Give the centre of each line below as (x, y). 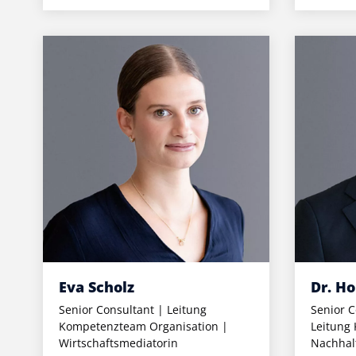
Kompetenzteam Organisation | (143, 326)
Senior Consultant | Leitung (132, 309)
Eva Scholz (96, 286)
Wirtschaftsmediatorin (118, 342)
